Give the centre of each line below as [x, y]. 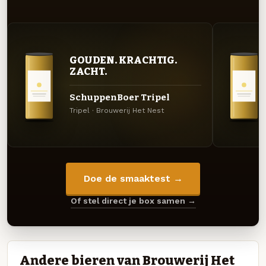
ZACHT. [88, 71]
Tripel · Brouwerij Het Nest [116, 110]
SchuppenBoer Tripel [119, 98]
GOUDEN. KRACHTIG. [123, 60]
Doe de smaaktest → [133, 178]
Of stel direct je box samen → [133, 200]
